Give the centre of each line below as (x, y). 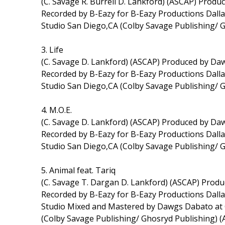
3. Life (52, 49)
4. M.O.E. (57, 110)
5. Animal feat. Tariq (78, 170)
